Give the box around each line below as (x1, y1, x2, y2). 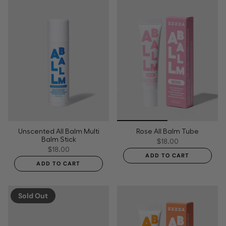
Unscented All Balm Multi (18, 127, 99, 135)
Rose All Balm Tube (136, 127, 199, 135)
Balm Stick (41, 135, 76, 143)
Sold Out (18, 191, 48, 200)
